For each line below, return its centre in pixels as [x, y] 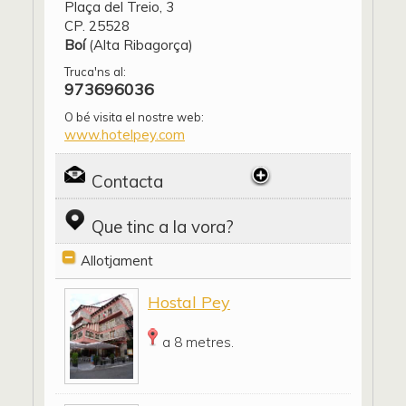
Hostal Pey [189, 303]
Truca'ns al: [95, 72]
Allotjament [117, 261]
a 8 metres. [198, 343]
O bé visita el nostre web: [134, 117]
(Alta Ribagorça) [139, 45]
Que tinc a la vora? [163, 227]
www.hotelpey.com [125, 135]
